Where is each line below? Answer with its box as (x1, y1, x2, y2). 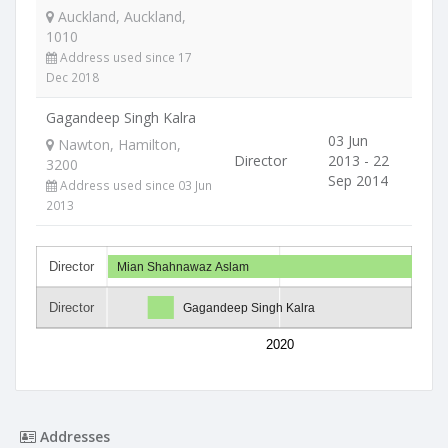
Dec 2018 (46, 69, 99, 85)
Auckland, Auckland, (54, 7, 186, 26)
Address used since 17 (57, 49, 192, 65)
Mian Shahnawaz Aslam (117, 259, 249, 274)
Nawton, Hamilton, (54, 135, 181, 154)
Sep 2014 (328, 171, 388, 190)
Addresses (36, 427, 110, 446)
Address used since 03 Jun (57, 177, 212, 193)
